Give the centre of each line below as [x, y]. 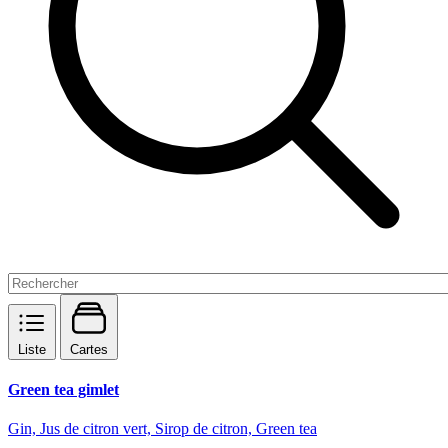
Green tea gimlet [63, 390]
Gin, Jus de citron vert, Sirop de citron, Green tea [162, 429]
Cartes [89, 349]
